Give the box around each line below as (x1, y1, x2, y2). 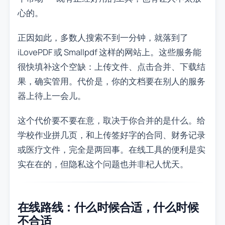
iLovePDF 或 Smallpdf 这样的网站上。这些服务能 (17, 46, 201, 58)
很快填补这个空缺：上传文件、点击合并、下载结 (17, 61, 205, 73)
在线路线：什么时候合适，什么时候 (17, 198, 199, 215)
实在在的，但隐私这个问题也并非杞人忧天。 (17, 158, 188, 170)
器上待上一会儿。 (17, 90, 86, 102)
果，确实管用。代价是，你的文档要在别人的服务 (17, 75, 205, 87)
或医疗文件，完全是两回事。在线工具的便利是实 (17, 144, 205, 156)
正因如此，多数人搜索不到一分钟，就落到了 (17, 32, 188, 44)
